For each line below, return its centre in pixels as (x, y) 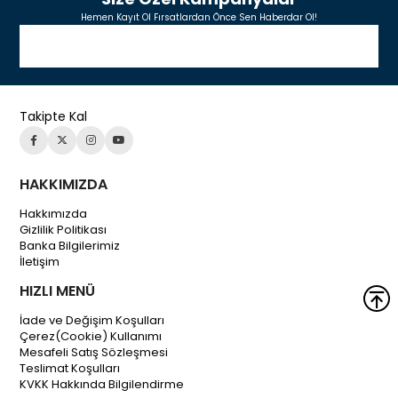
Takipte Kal (54, 116)
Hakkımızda (54, 213)
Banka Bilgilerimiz (70, 245)
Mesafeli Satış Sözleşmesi (94, 352)
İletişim (40, 261)
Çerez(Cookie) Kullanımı (91, 336)
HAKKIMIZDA (64, 184)
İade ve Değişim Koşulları (92, 320)
